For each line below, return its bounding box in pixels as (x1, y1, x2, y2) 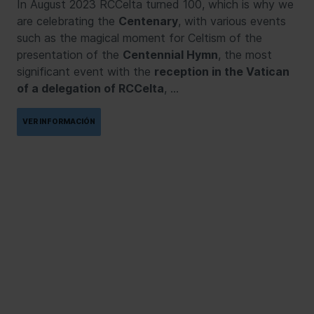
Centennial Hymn (123, 47, 218, 62)
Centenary (118, 13, 178, 28)
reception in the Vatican (154, 64, 289, 78)
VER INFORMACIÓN (22, 116, 95, 126)
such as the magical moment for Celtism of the (17, 30, 262, 45)
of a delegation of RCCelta (17, 81, 164, 95)
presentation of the (17, 47, 123, 62)
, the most (218, 47, 272, 62)
